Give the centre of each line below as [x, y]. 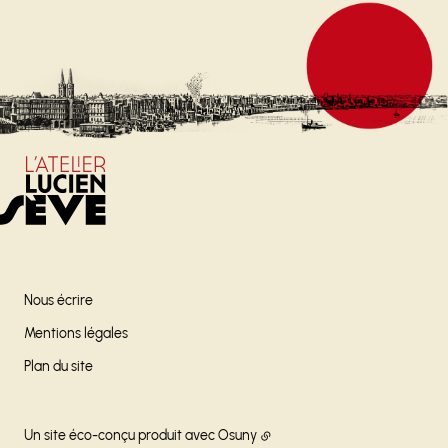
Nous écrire [58, 301]
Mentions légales [76, 334]
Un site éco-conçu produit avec [121, 436]
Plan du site [58, 367]
